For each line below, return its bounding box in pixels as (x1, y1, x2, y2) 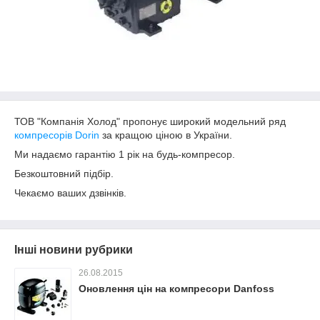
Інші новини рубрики (14, 244, 133, 256)
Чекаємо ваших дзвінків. (14, 187, 126, 199)
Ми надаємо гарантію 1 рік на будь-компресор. (14, 149, 235, 160)
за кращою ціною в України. (99, 129, 232, 141)
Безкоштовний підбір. (14, 168, 114, 179)
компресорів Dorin (14, 129, 99, 141)
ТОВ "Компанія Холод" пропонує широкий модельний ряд (14, 116, 286, 127)
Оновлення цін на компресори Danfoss (79, 283, 274, 294)
